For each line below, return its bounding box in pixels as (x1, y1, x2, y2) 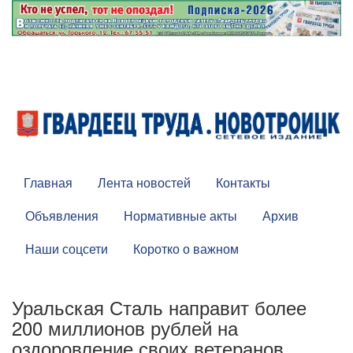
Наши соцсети (25, 240, 108, 258)
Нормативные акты (124, 206, 237, 225)
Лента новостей (98, 173, 191, 192)
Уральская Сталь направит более (12, 293, 307, 321)
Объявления (25, 206, 98, 225)
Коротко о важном (133, 240, 239, 258)
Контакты (216, 173, 270, 192)
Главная (24, 173, 72, 192)
